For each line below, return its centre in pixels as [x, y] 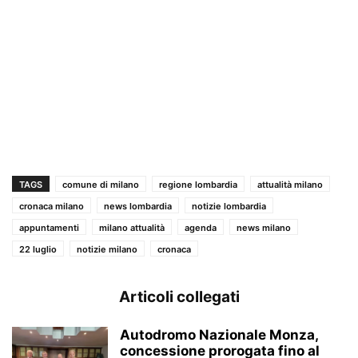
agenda [201, 227]
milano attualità [132, 227]
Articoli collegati [179, 296]
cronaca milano [52, 206]
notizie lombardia [229, 206]
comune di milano [101, 184]
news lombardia [138, 206]
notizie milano [107, 249]
